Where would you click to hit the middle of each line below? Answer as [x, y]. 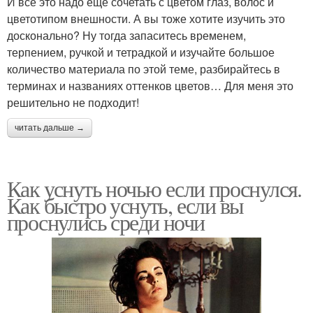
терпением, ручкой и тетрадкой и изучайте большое [141, 52]
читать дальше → [50, 128]
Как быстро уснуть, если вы [125, 205]
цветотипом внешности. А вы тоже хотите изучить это [146, 18]
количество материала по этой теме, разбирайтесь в [144, 68]
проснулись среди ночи [106, 221]
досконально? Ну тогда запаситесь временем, [126, 35]
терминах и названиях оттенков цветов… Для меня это [150, 85]
